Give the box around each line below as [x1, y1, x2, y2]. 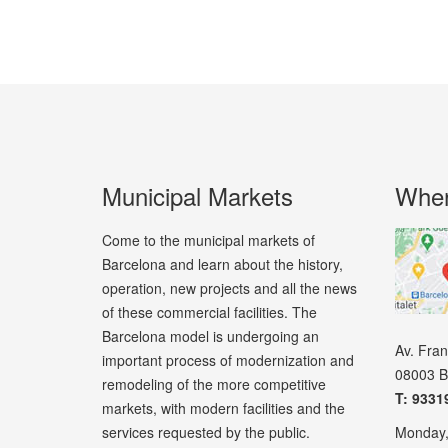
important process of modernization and [102, 350, 354, 370]
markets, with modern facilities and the [102, 398, 345, 418]
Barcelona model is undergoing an [102, 326, 319, 346]
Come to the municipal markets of [102, 230, 315, 250]
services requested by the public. [102, 422, 310, 442]
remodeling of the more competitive [102, 374, 326, 394]
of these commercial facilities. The [102, 302, 317, 322]
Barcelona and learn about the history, [102, 254, 343, 274]
